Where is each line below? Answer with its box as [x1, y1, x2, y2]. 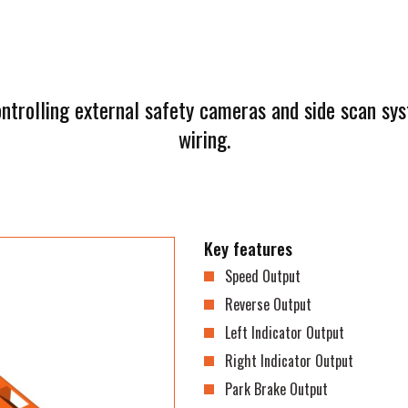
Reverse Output [225, 293, 312, 315]
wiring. [178, 122, 230, 155]
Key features [204, 235, 292, 261]
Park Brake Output [225, 378, 329, 400]
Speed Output [225, 265, 301, 287]
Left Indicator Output [225, 321, 345, 343]
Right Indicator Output [225, 350, 354, 372]
